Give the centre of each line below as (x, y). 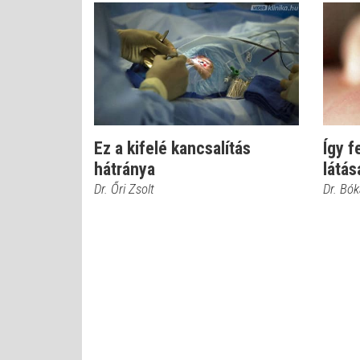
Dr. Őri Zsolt (124, 189)
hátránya (125, 169)
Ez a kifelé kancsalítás (172, 148)
